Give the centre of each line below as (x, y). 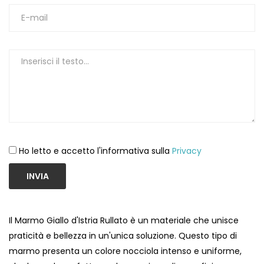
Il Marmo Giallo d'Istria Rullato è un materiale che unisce (124, 221)
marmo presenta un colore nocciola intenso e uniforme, (125, 251)
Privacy (187, 151)
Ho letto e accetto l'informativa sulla (95, 151)
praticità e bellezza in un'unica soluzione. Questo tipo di (123, 236)
